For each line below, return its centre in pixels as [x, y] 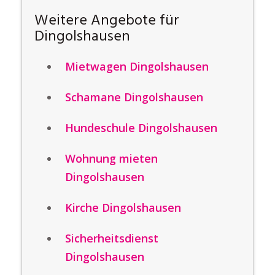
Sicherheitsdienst [112, 238]
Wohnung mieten [111, 158]
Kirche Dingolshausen [123, 207]
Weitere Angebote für [107, 21]
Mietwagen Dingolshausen [137, 66]
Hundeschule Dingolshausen [141, 128]
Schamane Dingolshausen [134, 97]
